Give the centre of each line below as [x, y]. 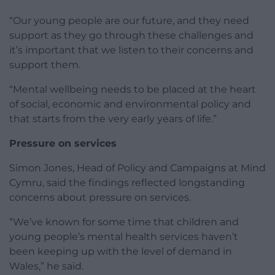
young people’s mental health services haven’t [124, 236]
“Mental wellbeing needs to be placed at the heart [133, 89]
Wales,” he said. [46, 266]
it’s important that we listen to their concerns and [131, 50]
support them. [45, 64]
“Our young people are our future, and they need [129, 20]
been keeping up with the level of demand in [121, 251]
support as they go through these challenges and [131, 35]
